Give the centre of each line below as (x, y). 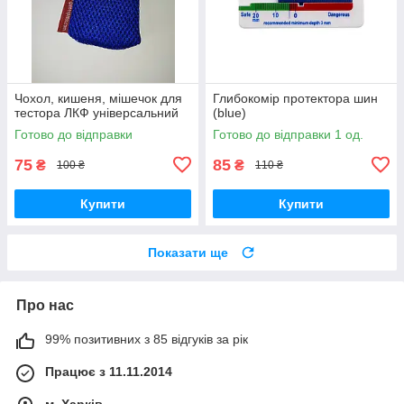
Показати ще (188, 252)
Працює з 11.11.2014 (109, 371)
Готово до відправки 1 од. (288, 134)
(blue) (230, 112)
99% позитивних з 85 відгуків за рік (147, 339)
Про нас (45, 305)
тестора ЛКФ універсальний (96, 112)
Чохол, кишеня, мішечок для (98, 98)
